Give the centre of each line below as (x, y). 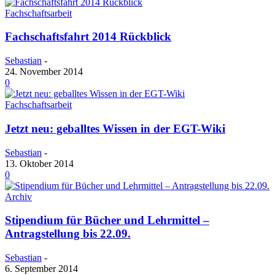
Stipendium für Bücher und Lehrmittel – (107, 220)
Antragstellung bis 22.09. (68, 234)
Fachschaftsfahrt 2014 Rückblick (88, 37)
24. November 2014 (44, 72)
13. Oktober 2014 (39, 163)
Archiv (18, 196)
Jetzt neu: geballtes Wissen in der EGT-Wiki (115, 128)
